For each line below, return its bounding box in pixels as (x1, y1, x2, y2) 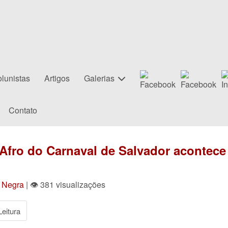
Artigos (44, 72, 70, 84)
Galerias (84, 72, 115, 84)
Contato (8, 104, 37, 116)
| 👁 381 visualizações (24, 179, 105, 190)
